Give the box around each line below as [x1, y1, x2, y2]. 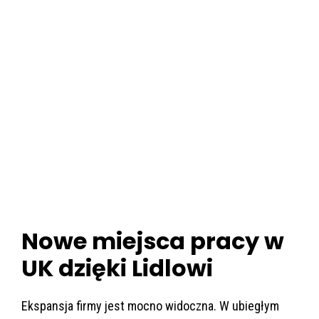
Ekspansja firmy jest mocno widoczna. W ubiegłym [21, 298, 279, 314]
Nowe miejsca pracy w [21, 225, 284, 258]
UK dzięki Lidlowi [21, 252, 213, 285]
